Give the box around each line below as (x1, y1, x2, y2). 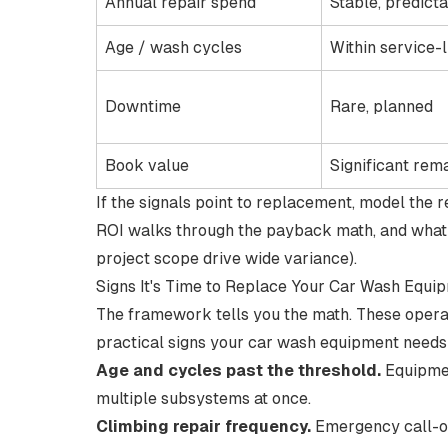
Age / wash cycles (105, 38, 242, 57)
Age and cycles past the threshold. (96, 361, 381, 380)
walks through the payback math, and (124, 221, 411, 240)
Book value (105, 156, 189, 175)
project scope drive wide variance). (96, 249, 357, 268)
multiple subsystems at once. (96, 389, 311, 408)
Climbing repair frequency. (96, 417, 311, 436)
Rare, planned (330, 97, 433, 116)
